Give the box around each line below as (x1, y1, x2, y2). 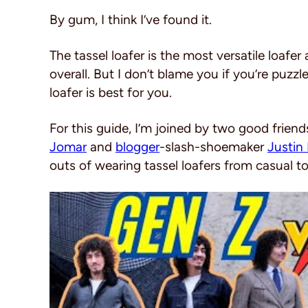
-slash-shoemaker (159, 139, 267, 155)
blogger (115, 139, 159, 155)
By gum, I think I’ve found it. (49, 12, 212, 27)
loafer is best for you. (49, 85, 172, 100)
